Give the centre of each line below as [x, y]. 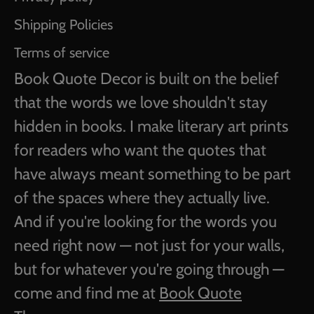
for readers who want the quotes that [140, 150]
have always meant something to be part [152, 174]
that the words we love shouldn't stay [141, 102]
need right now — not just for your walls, [149, 245]
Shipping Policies [63, 25]
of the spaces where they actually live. [142, 198]
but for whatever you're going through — [149, 269]
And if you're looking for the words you [145, 221]
